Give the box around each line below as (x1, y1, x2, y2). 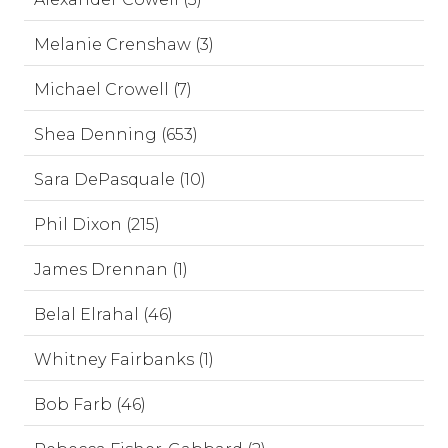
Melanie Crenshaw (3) (34, 35, 214, 54)
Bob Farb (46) (34, 395, 146, 414)
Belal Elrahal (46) (34, 305, 173, 324)
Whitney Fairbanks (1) (34, 350, 214, 369)
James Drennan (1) (34, 260, 188, 279)
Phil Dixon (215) (34, 215, 160, 234)
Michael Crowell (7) (34, 80, 192, 99)
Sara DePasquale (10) (34, 170, 206, 189)
